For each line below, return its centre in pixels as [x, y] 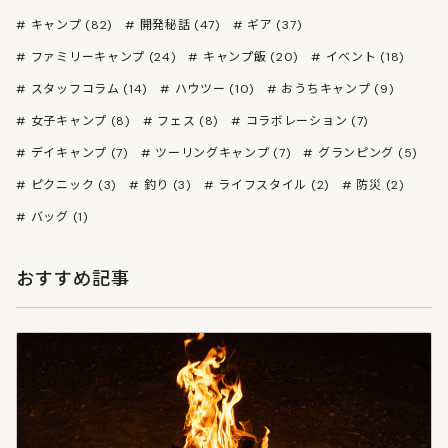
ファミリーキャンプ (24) [103, 56]
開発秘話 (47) [179, 24]
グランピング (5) [367, 152]
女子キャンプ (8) [80, 120]
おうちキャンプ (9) [337, 88]
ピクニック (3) [73, 184]
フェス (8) [188, 120]
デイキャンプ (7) [79, 152]
